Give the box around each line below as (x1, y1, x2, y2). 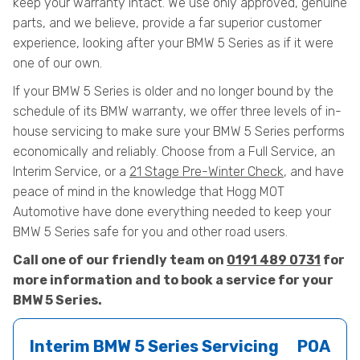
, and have (284, 164, 344, 179)
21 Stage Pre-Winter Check (129, 164, 284, 179)
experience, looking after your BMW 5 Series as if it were (13, 35, 333, 51)
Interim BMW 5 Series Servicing (30, 337, 279, 356)
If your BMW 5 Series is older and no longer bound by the (13, 84, 333, 99)
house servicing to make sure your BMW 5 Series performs (13, 124, 345, 139)
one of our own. (13, 55, 102, 71)
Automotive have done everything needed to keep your (13, 204, 331, 219)
